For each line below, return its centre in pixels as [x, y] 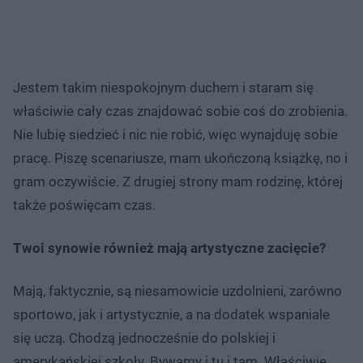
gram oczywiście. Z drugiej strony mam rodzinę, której [178, 181]
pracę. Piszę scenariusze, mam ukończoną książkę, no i [180, 158]
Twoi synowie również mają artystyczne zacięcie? [169, 248]
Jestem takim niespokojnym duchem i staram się [163, 87]
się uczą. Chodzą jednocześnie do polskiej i [144, 337]
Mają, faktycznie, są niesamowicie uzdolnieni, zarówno [177, 290]
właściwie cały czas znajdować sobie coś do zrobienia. [180, 111]
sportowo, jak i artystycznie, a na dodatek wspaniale [171, 314]
